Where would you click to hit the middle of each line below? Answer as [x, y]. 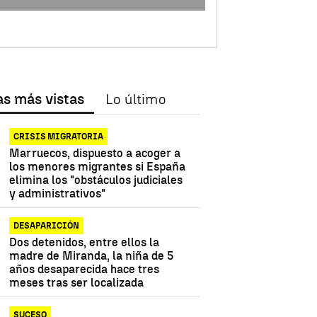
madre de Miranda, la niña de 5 [92, 256]
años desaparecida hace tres [85, 270]
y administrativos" [58, 194]
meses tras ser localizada [77, 283]
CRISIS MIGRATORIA [59, 137]
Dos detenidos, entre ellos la [85, 243]
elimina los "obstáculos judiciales [96, 180]
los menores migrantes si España [98, 167]
